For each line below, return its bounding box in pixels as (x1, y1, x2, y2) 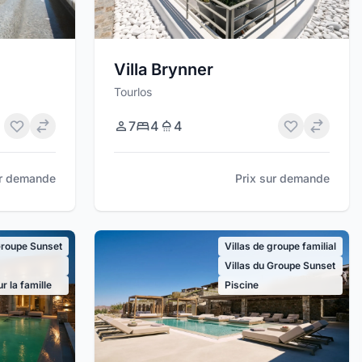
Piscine (224, 278, 259, 291)
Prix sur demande (234, 170, 330, 185)
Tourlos (114, 84, 153, 99)
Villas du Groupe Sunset (224, 259, 335, 271)
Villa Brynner (114, 59, 214, 79)
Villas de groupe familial (224, 239, 336, 252)
